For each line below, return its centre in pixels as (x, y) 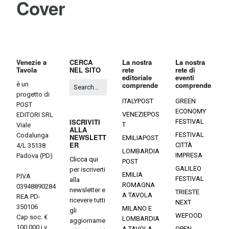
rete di (185, 70)
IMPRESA (189, 155)
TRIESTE (187, 192)
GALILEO (188, 169)
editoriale (137, 78)
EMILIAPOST (140, 138)
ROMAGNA (139, 185)
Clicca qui (84, 159)
